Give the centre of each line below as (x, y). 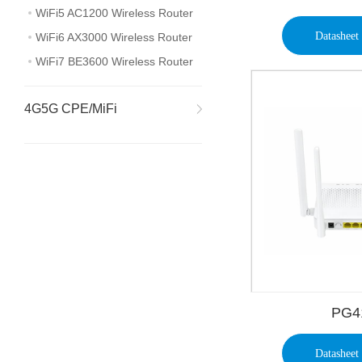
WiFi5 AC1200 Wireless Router (114, 13)
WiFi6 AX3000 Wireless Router (114, 37)
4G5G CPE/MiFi (71, 109)
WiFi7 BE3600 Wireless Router (114, 61)
